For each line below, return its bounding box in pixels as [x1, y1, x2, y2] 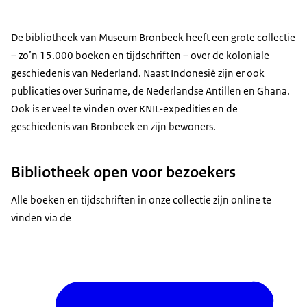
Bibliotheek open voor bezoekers [11, 162, 236, 183]
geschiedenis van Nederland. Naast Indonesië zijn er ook [11, 66, 265, 79]
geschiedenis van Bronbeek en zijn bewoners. [11, 120, 216, 133]
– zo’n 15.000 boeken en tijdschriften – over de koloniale [11, 49, 269, 62]
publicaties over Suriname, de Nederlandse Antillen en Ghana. [11, 84, 290, 97]
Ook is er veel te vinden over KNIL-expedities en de [11, 102, 238, 115]
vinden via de [11, 211, 73, 225]
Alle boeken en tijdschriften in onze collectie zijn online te [11, 193, 271, 207]
